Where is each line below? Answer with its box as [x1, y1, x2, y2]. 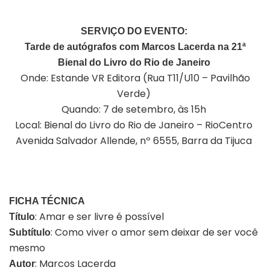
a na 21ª [209, 41, 246, 52]
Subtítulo [9, 227, 51, 237]
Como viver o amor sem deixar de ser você [55, 225, 258, 239]
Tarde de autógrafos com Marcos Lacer [24, 41, 204, 52]
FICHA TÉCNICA [9, 195, 85, 206]
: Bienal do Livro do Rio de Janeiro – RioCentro [40, 118, 253, 132]
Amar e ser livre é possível [39, 209, 164, 224]
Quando [61, 102, 99, 116]
